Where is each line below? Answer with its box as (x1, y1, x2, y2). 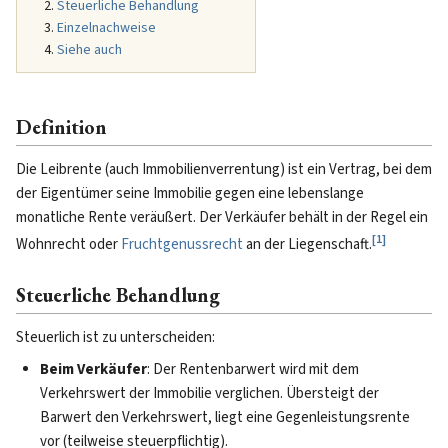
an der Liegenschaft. (243, 234, 372, 255)
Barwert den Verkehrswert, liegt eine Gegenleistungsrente (40, 407, 410, 428)
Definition (16, 114, 107, 140)
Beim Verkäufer (40, 359, 147, 380)
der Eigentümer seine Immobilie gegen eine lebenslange (16, 183, 364, 204)
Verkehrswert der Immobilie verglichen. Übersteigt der (40, 383, 379, 404)
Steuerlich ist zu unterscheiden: (16, 327, 215, 348)
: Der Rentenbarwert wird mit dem (147, 359, 359, 380)
